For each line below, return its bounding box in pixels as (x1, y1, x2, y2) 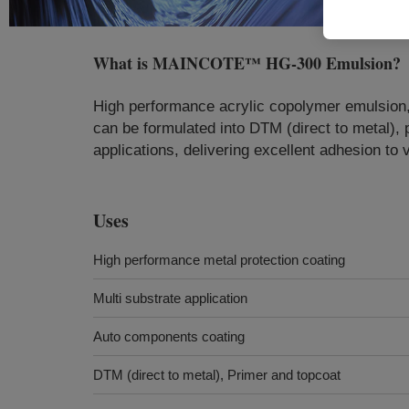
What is (93, 51, 152, 75)
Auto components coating (93, 329, 245, 344)
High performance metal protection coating (93, 252, 345, 267)
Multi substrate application (93, 290, 247, 306)
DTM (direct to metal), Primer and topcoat (93, 367, 341, 383)
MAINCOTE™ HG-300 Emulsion (152, 51, 393, 75)
